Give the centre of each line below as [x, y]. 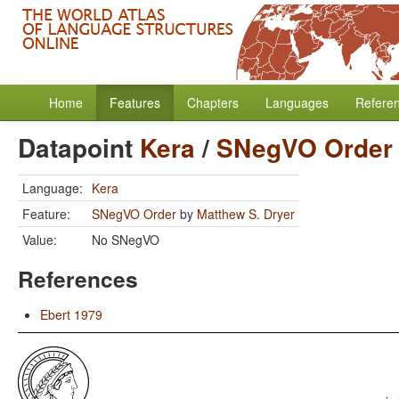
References [78, 279]
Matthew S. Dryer [246, 214]
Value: [40, 240]
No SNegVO [126, 240]
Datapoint [79, 147]
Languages [297, 102]
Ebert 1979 [71, 314]
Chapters [213, 102]
